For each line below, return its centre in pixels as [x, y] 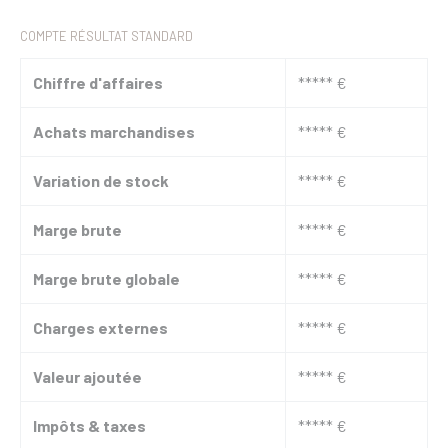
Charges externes [100, 327]
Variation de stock [101, 180]
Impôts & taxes [89, 425]
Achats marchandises [114, 131]
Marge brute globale [106, 278]
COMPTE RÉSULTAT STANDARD [106, 35]
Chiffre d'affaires [98, 82]
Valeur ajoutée [87, 376]
